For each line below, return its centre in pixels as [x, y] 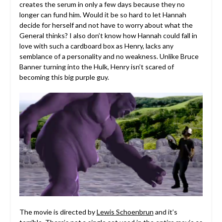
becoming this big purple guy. [64, 77]
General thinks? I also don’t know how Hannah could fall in [108, 36]
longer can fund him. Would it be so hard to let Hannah [103, 15]
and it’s [165, 212]
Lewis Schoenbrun [125, 212]
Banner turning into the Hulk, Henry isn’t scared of [96, 67]
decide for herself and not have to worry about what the [106, 25]
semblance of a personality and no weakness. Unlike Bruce [109, 56]
